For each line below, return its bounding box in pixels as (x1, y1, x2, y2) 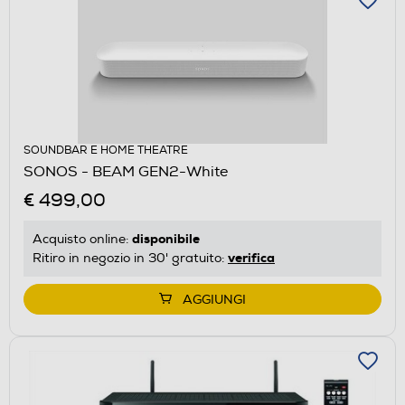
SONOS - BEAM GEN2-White (24, 162, 228, 181)
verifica (228, 249, 275, 266)
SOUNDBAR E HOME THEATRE (24, 143, 188, 157)
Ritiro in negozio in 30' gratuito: (33, 250, 228, 266)
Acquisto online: (33, 231, 132, 247)
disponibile (132, 230, 200, 247)
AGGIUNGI (183, 291, 246, 307)
